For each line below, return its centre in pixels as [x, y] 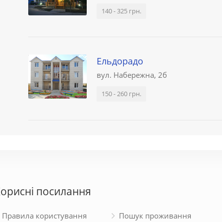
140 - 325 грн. [122, 11]
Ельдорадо [120, 61]
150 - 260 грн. [122, 94]
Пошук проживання [155, 215]
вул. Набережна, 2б [132, 75]
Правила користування [45, 215]
